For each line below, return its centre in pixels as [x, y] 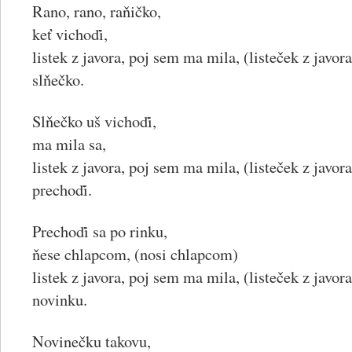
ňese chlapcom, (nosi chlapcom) [135, 254]
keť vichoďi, [70, 34]
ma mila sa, [69, 144]
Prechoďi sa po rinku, [100, 231]
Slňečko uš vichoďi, [94, 121]
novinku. [60, 299]
